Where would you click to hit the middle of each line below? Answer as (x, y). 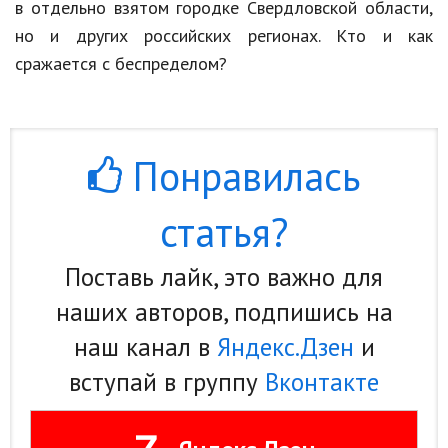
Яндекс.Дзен (285, 347)
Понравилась (241, 176)
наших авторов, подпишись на (224, 312)
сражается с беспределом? (121, 64)
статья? (224, 232)
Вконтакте (322, 382)
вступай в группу (167, 382)
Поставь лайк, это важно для (224, 277)
